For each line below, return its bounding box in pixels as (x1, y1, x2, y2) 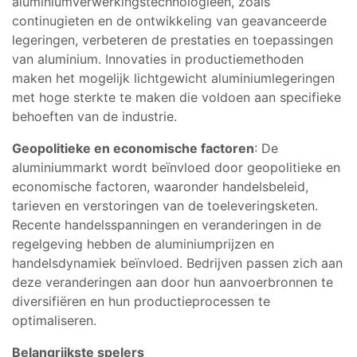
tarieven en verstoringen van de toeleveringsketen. (12, 197, 318, 214)
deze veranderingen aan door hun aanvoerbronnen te (12, 273, 333, 290)
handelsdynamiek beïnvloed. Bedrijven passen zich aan (12, 254, 343, 271)
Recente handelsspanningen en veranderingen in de (12, 216, 321, 233)
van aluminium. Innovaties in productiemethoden (12, 50, 304, 67)
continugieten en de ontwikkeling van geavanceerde (12, 12, 327, 29)
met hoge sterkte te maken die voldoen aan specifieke (12, 88, 341, 105)
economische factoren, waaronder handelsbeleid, (12, 178, 308, 194)
